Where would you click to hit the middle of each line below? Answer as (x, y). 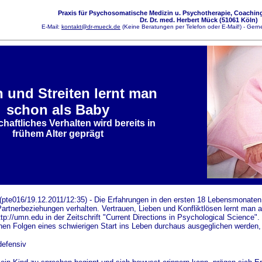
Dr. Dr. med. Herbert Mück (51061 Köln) (199, 20)
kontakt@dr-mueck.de (91, 27)
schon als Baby (58, 110)
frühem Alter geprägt (58, 134)
